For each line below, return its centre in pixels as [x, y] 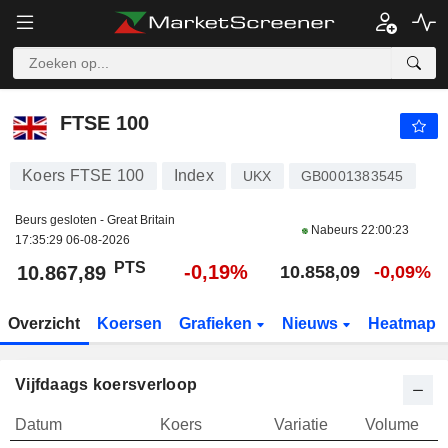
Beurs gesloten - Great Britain [95, 220]
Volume [391, 424]
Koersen [130, 323]
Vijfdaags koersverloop [106, 384]
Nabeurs [334, 230]
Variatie [301, 424]
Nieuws [311, 323]
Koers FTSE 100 [83, 175]
